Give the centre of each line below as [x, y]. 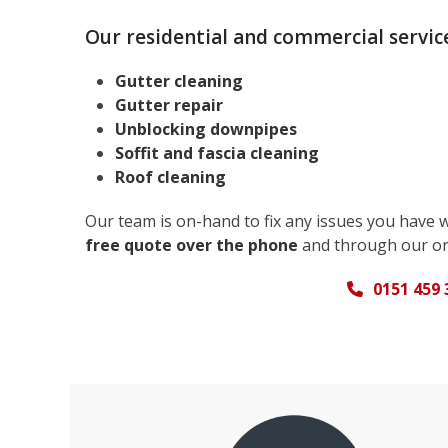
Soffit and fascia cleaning [216, 153]
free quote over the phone [191, 245]
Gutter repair [168, 105]
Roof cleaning [170, 177]
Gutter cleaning [178, 81]
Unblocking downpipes [205, 129]
